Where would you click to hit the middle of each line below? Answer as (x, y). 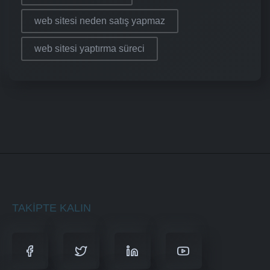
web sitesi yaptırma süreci (89, 49)
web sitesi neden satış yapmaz (100, 21)
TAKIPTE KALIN (52, 208)
